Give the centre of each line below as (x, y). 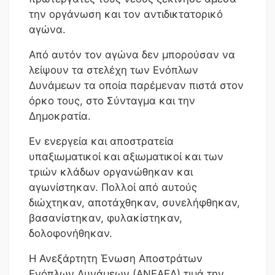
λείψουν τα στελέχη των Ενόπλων (114, 70)
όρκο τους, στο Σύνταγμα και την (112, 100)
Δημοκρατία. (60, 116)
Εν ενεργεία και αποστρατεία (101, 141)
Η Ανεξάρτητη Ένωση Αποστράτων (116, 258)
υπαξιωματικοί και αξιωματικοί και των (126, 156)
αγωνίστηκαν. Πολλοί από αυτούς (113, 187)
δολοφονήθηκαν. (71, 233)
